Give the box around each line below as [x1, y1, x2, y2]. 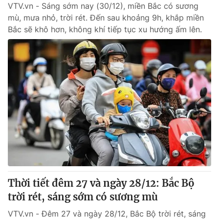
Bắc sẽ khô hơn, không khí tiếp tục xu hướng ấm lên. [8, 24, 202, 34]
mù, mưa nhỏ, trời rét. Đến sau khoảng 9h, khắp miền [8, 13, 204, 22]
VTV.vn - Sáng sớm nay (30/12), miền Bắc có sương [8, 1, 198, 11]
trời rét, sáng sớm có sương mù [8, 191, 158, 203]
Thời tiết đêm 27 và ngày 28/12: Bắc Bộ [8, 177, 195, 189]
